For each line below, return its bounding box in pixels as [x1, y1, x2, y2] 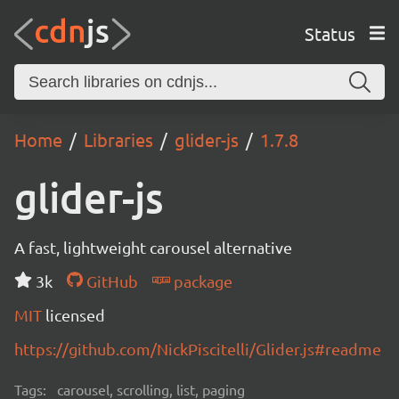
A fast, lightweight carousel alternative [14, 238, 292, 256]
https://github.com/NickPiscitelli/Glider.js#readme [14, 339, 381, 358]
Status [304, 21, 355, 45]
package [169, 272, 232, 290]
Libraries [84, 128, 153, 151]
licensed [45, 305, 105, 324]
